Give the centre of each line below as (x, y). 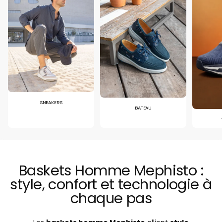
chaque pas (111, 198)
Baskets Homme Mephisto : (111, 171)
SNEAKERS (51, 103)
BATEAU (143, 108)
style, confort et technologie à (111, 185)
